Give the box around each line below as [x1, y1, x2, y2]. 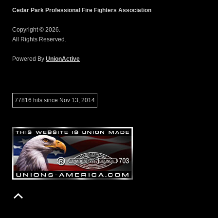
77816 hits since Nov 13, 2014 [15, 96, 95, 104]
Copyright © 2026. [12, 26, 60, 33]
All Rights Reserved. [12, 36, 66, 43]
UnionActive [46, 55, 80, 62]
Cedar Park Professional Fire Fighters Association [12, 6, 151, 14]
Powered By [12, 55, 46, 62]
